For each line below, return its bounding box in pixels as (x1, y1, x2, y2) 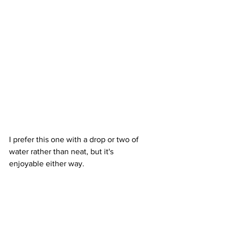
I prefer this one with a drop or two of (9, 135, 141, 144)
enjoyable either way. (9, 159, 84, 168)
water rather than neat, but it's (9, 147, 116, 156)
